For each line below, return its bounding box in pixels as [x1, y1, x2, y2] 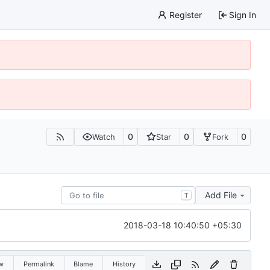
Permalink [23, 259, 54, 268]
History [112, 259, 136, 268]
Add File [205, 189, 237, 200]
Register [169, 9, 202, 20]
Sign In [229, 9, 256, 20]
